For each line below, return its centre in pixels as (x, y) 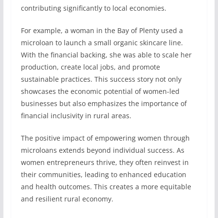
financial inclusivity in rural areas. (76, 116)
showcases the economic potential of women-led (100, 91)
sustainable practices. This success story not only (101, 79)
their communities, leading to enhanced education (103, 174)
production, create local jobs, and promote (90, 67)
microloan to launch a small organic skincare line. (102, 43)
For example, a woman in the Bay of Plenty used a (102, 30)
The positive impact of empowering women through (105, 138)
